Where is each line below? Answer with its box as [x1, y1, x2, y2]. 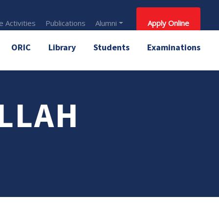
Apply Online [148, 18, 189, 28]
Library [48, 42, 76, 53]
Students [93, 42, 130, 53]
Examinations [147, 42, 200, 53]
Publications [45, 18, 86, 28]
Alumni [95, 18, 117, 28]
